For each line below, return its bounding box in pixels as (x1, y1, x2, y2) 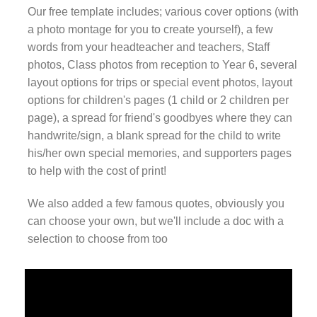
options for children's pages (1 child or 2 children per (28, 93, 289, 106)
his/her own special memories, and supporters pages (28, 146, 292, 159)
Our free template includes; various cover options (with (28, 5, 299, 18)
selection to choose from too (28, 232, 168, 245)
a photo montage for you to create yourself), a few (28, 23, 273, 35)
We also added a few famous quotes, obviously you (28, 197, 284, 209)
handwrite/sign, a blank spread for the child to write (28, 129, 281, 142)
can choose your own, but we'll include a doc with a (28, 214, 284, 227)
